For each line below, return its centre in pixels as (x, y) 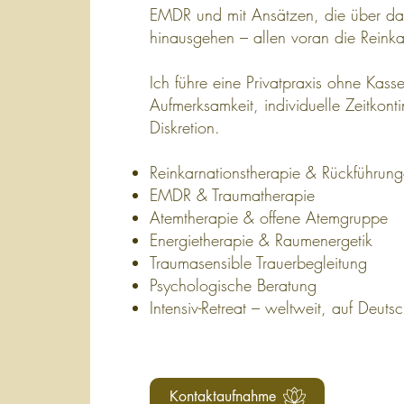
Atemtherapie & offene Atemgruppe (269, 217)
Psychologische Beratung (233, 285)
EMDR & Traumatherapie (232, 195)
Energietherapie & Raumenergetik (261, 240)
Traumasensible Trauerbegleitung (258, 262)
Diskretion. (185, 127)
